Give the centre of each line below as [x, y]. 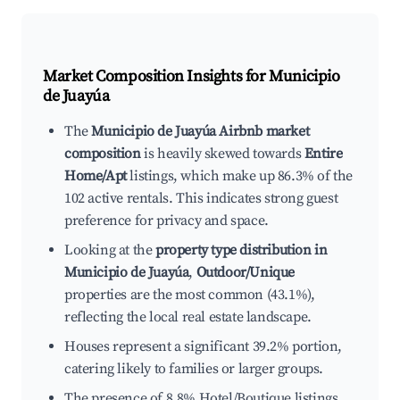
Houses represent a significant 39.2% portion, [204, 347]
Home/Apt [96, 176]
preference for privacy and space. [167, 221]
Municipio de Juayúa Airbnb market [200, 132]
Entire [323, 154]
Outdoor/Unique [246, 273]
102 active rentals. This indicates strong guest [201, 199]
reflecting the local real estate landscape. [188, 317]
